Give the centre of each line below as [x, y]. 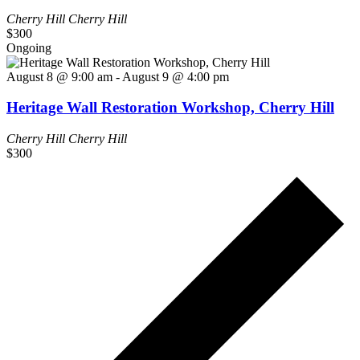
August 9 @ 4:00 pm [176, 76]
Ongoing [29, 47]
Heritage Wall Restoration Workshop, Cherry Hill [170, 108]
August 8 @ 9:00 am [59, 76]
